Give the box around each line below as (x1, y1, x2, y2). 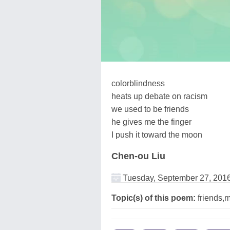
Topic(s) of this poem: (111, 193, 196, 202)
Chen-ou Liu (111, 150, 165, 161)
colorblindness (111, 79, 165, 88)
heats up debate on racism (111, 91, 207, 101)
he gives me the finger (111, 117, 191, 126)
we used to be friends (111, 104, 189, 113)
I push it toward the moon (111, 130, 202, 139)
